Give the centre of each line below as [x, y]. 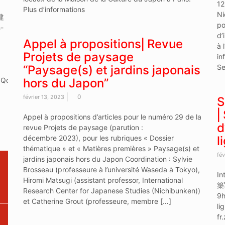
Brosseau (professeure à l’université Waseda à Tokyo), [111, 169]
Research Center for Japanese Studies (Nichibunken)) [111, 190]
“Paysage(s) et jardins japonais [111, 70]
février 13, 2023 [43, 97]
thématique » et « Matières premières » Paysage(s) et [111, 148]
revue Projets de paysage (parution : [83, 127]
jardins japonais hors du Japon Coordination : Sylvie [107, 159]
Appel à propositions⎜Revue [103, 44]
